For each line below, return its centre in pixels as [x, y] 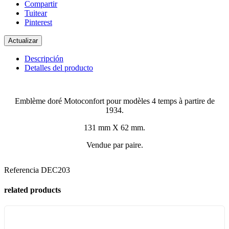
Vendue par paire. [114, 145]
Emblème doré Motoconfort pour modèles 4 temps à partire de [114, 101]
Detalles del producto [59, 67]
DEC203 [55, 170]
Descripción [44, 58]
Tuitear [36, 13]
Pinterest [38, 22]
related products [32, 190]
